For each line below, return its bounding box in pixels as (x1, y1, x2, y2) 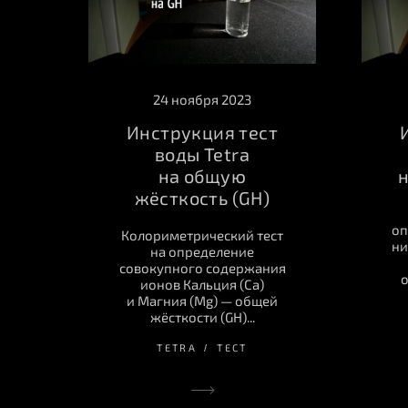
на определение (150, 242, 254, 260)
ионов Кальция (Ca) (140, 275, 264, 292)
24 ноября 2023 (153, 90, 251, 107)
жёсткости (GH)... (149, 308, 255, 325)
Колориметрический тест (121, 226, 283, 243)
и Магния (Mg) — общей (127, 291, 278, 309)
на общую (158, 164, 247, 187)
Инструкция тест (127, 120, 278, 143)
